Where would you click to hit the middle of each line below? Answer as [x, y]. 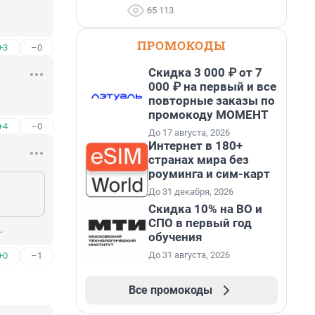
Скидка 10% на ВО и [205, 209]
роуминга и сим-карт [209, 174]
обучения [175, 237]
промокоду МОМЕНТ [208, 115]
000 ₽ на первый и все [212, 86]
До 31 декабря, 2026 [191, 192]
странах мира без [199, 160]
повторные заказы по [212, 101]
